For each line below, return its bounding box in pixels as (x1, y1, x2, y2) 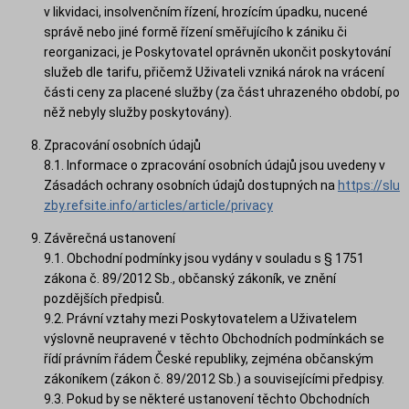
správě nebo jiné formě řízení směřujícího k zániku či (44, 24, 347, 39)
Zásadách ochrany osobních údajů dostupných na (44, 177, 338, 193)
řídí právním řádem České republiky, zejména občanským (44, 351, 373, 366)
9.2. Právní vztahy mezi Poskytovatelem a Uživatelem (44, 310, 357, 326)
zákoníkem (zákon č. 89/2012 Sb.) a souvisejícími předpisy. (44, 371, 384, 386)
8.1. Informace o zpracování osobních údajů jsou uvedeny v (44, 157, 385, 173)
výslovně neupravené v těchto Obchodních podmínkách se (44, 330, 384, 346)
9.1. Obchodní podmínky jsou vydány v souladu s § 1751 (44, 250, 364, 266)
